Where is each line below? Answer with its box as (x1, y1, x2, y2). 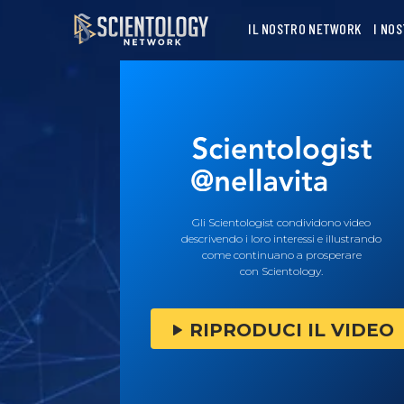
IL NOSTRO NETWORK (248, 20, 362, 37)
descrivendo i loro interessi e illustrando (181, 232, 382, 245)
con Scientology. (240, 264, 324, 278)
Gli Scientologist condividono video (192, 216, 372, 229)
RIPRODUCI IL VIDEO (189, 319, 395, 341)
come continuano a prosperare (201, 248, 362, 262)
